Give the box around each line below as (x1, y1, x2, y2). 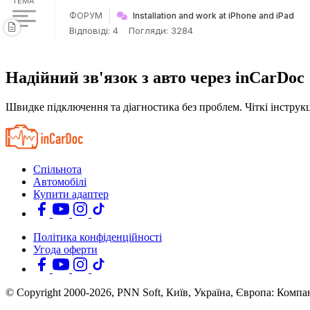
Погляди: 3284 (129, 25, 193, 36)
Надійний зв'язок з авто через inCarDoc (6, 69, 304, 86)
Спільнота (33, 163, 82, 175)
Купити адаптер (33, 188, 109, 200)
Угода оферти (33, 243, 98, 255)
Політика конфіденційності (33, 230, 162, 243)
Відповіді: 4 (69, 25, 118, 36)
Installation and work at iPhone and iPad (133, 10, 294, 21)
